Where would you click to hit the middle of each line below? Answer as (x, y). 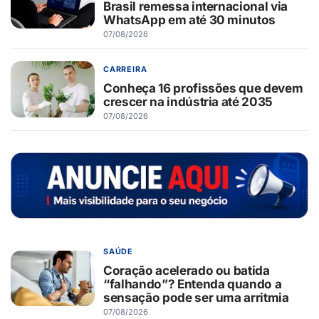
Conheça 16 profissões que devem (203, 88)
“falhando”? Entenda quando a (193, 283)
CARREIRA (125, 69)
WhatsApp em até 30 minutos (190, 19)
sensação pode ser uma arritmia (196, 297)
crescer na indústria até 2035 (188, 101)
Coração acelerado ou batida (187, 270)
